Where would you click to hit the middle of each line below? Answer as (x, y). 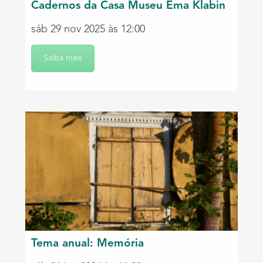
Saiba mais (63, 58)
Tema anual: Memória (87, 244)
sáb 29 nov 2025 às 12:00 (88, 29)
